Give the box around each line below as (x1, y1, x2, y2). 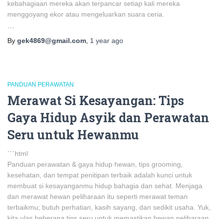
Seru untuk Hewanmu (7, 127, 139, 143)
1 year (90, 37, 109, 44)
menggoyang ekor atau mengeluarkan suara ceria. (7, 10, 164, 18)
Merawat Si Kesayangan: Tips (7, 92, 184, 109)
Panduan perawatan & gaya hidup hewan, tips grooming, (7, 160, 183, 168)
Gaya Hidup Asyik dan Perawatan (7, 109, 209, 126)
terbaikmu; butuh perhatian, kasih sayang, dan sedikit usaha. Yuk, (7, 203, 211, 211)
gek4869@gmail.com (17, 37, 86, 44)
